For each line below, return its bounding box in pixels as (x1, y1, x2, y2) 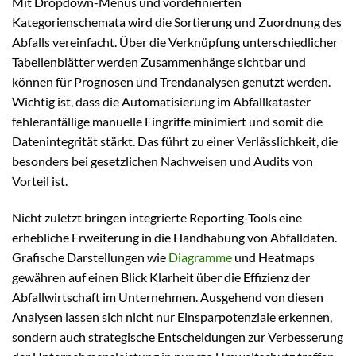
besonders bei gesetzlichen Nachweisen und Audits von (12, 153, 313, 169)
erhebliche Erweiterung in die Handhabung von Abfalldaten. (12, 230, 337, 246)
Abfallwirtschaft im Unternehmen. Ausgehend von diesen (12, 289, 323, 305)
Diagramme (168, 250, 232, 265)
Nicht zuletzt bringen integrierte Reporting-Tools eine (12, 210, 302, 226)
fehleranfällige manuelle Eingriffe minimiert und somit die (12, 114, 323, 130)
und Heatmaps (232, 250, 315, 265)
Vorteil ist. (12, 173, 68, 189)
